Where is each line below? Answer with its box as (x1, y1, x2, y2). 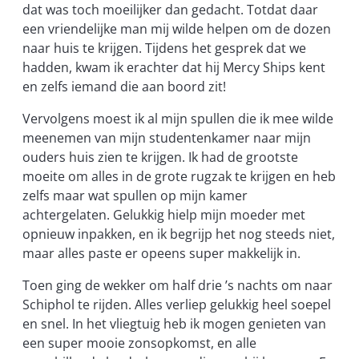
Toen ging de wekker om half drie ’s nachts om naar (22, 276, 333, 295)
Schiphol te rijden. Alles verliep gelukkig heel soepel (22, 296, 331, 314)
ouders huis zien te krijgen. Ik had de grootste (22, 147, 298, 166)
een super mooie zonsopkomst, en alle (22, 334, 256, 353)
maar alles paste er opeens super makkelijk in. (22, 244, 301, 262)
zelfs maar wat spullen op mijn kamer (22, 186, 248, 204)
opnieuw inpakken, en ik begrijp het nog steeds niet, (22, 224, 335, 243)
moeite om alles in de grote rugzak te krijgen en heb (22, 167, 336, 185)
